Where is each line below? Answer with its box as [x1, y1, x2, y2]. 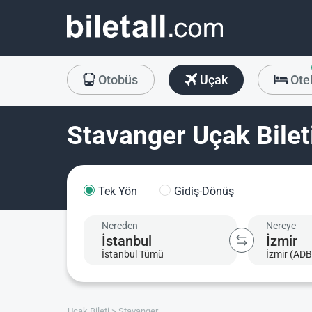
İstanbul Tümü [102, 248, 164, 260]
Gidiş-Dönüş [173, 184, 234, 198]
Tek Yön [97, 184, 137, 198]
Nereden [102, 220, 138, 232]
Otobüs [95, 72, 139, 87]
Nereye [265, 220, 296, 232]
